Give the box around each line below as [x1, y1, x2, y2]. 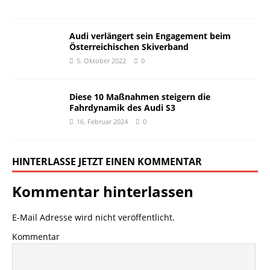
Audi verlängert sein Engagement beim [69, 30, 231, 42]
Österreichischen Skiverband [69, 40, 189, 52]
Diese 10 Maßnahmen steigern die [69, 90, 210, 102]
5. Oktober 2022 [77, 55, 126, 65]
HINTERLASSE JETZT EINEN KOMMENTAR [12, 154, 202, 168]
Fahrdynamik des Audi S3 [69, 101, 175, 113]
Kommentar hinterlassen [12, 181, 193, 201]
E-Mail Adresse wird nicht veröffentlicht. [12, 211, 175, 223]
